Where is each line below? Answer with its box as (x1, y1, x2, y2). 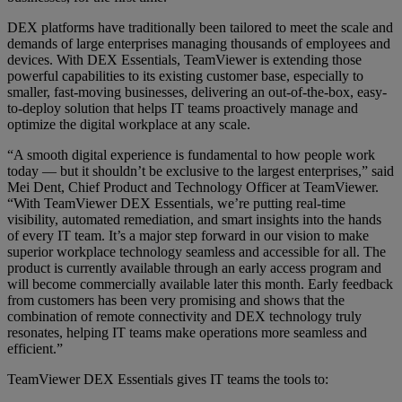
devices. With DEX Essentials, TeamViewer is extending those (7, 51, 362, 67)
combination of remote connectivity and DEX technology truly (7, 308, 362, 324)
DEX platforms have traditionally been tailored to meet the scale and (7, 19, 393, 35)
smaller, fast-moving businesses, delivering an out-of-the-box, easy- (7, 83, 387, 100)
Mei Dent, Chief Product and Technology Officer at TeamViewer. (7, 179, 379, 195)
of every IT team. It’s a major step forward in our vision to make (7, 227, 369, 243)
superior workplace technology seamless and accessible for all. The (7, 243, 386, 259)
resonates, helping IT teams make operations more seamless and (7, 324, 367, 340)
